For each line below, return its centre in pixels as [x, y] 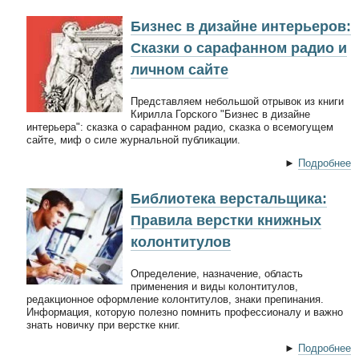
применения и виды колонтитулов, [214, 286]
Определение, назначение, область [217, 273]
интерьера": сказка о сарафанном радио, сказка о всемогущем [180, 127]
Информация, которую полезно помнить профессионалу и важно [185, 312]
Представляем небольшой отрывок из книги [237, 101]
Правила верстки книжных [226, 220]
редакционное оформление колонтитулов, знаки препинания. [175, 299]
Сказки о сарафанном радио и [239, 48]
